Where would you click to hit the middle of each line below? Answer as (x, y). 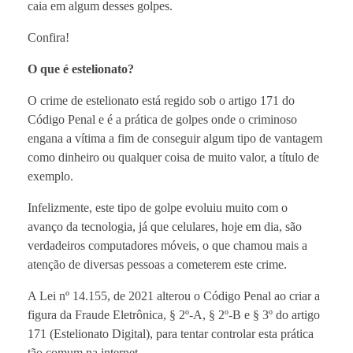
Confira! (48, 37)
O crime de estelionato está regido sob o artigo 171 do (161, 100)
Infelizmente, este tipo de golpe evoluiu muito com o (158, 207)
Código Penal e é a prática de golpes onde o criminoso (162, 119)
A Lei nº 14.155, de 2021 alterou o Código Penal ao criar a (174, 295)
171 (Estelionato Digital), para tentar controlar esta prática (171, 333)
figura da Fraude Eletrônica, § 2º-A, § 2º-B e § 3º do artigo (174, 314)
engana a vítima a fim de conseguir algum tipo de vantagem (175, 138)
